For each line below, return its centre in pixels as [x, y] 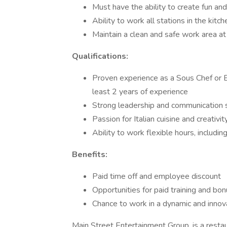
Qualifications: [100, 56]
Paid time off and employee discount [157, 176]
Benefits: [90, 155]
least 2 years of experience [140, 92]
